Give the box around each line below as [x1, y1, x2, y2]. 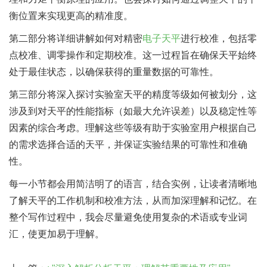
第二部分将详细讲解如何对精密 [9, 33, 142, 44]
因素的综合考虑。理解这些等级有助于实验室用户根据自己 [9, 123, 257, 133]
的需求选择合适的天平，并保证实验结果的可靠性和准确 [9, 139, 247, 150]
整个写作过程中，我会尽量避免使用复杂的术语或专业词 [9, 212, 247, 222]
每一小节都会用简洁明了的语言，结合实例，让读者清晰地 [9, 179, 257, 189]
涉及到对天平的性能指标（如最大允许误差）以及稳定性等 [9, 106, 257, 116]
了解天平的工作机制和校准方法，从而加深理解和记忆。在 [9, 195, 257, 206]
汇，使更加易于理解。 [9, 229, 104, 239]
